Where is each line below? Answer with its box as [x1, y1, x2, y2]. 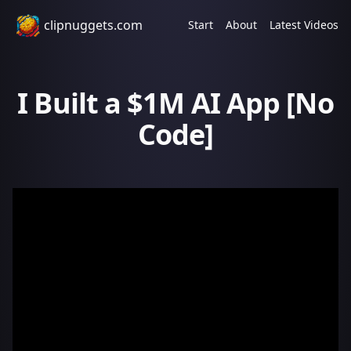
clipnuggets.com [44, 16, 143, 34]
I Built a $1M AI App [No [17, 84, 334, 122]
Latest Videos [270, 17, 338, 32]
